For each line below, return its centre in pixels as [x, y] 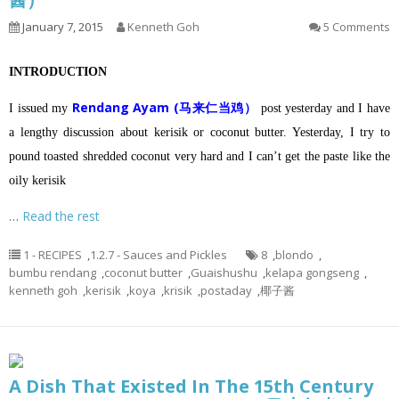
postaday [226, 290]
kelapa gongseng [312, 273]
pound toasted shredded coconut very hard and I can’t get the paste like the [199, 156]
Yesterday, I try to [342, 132]
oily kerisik [37, 180]
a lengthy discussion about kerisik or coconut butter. [151, 132]
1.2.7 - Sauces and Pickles [159, 255]
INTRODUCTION [58, 72]
